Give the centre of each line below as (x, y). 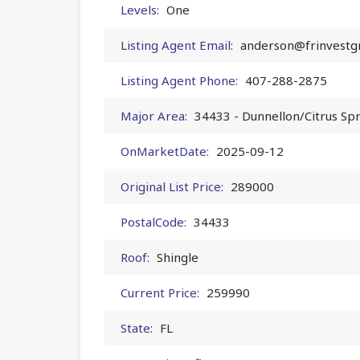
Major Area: (154, 115)
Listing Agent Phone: (179, 80)
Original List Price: (172, 186)
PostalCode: (153, 221)
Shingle (178, 257)
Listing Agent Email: (177, 45)
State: (137, 327)
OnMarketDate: (165, 151)
